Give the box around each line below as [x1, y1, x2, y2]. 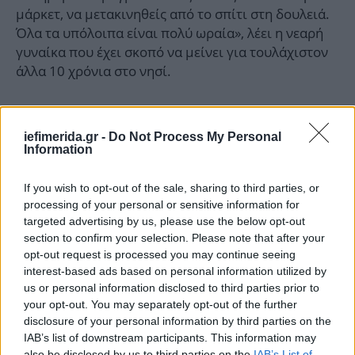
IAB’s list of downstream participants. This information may [24, 331, 316, 344]
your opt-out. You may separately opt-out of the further [24, 298, 297, 311]
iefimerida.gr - [24, 130, 109, 143]
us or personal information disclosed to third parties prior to [24, 281, 319, 294]
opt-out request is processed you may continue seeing [24, 248, 296, 261]
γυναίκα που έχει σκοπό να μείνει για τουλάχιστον [16, 43, 328, 62]
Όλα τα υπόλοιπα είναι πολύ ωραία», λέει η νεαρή [16, 24, 323, 43]
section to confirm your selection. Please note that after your [24, 231, 325, 244]
